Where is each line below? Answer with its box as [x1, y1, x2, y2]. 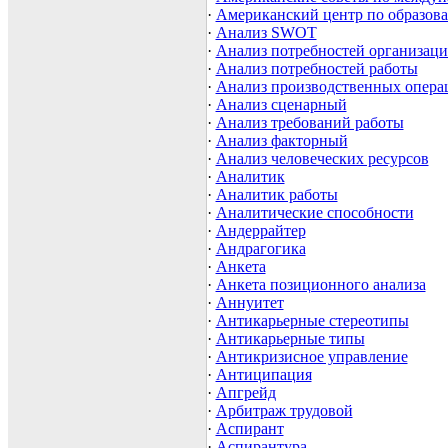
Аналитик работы [215, 186, 338, 204]
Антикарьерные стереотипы [215, 312, 409, 330]
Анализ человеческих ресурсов [215, 150, 429, 168]
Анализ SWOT [215, 24, 317, 42]
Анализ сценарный [215, 96, 347, 114]
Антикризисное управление [215, 348, 408, 366]
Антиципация [215, 366, 312, 384]
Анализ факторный [215, 132, 348, 150]
